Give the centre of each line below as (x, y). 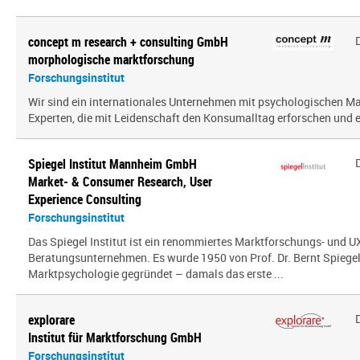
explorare (51, 320)
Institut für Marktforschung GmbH (115, 337)
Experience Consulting (85, 199)
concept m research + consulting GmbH (128, 42)
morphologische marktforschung (111, 59)
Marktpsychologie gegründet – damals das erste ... (156, 274)
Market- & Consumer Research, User (120, 182)
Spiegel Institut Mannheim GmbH (112, 164)
